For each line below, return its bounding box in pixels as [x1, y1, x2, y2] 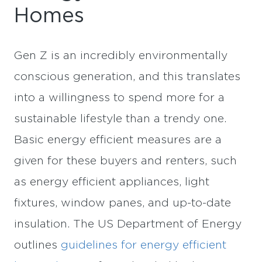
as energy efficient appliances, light [14, 177, 209, 188]
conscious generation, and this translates [14, 71, 240, 83]
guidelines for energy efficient [61, 240, 226, 251]
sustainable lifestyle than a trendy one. [14, 113, 226, 125]
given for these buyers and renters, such [14, 156, 237, 167]
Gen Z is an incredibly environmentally [14, 50, 227, 62]
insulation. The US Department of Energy [14, 219, 242, 230]
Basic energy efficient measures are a [14, 135, 222, 146]
